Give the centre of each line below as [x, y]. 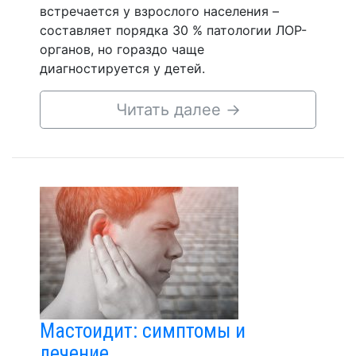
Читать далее [170, 109]
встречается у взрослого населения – [159, 11]
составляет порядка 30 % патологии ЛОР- [173, 30]
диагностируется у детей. [122, 68]
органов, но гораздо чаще [122, 49]
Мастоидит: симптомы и [143, 330]
